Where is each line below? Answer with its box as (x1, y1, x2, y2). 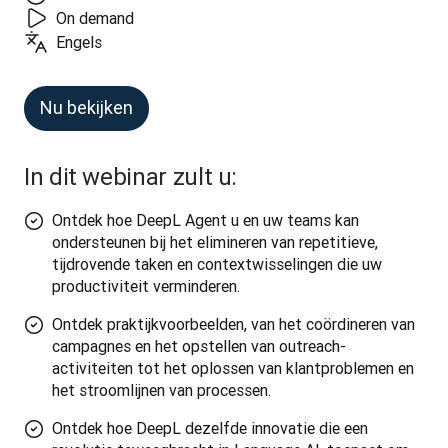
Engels (56, 32, 102, 52)
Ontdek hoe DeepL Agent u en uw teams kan (52, 210, 359, 230)
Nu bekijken (40, 96, 133, 119)
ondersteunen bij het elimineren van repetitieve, (52, 232, 378, 252)
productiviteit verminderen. (52, 276, 240, 296)
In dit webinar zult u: (24, 162, 238, 191)
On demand (56, 8, 134, 28)
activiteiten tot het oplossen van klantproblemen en (52, 358, 414, 378)
